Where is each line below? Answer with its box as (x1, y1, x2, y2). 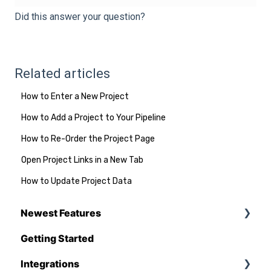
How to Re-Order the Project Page (21, 133, 155, 144)
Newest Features (21, 207, 101, 220)
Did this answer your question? (15, 10, 145, 22)
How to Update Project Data (21, 175, 132, 186)
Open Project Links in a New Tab (21, 154, 144, 165)
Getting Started (21, 232, 94, 245)
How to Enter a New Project (21, 91, 129, 102)
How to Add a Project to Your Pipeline (21, 112, 166, 123)
